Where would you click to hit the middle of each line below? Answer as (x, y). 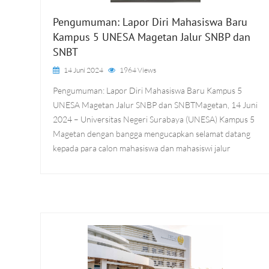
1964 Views (138, 70)
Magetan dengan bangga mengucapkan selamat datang (152, 134)
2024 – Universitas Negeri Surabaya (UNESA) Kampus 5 (154, 119)
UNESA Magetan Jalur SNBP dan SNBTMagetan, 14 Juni (155, 105)
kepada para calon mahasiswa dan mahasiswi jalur (142, 148)
